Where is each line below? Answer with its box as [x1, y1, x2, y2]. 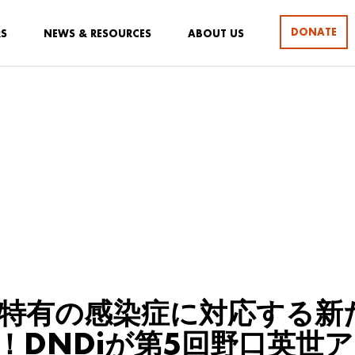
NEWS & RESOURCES [44, 28, 151, 40]
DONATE [291, 25, 337, 38]
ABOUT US [188, 28, 244, 40]
